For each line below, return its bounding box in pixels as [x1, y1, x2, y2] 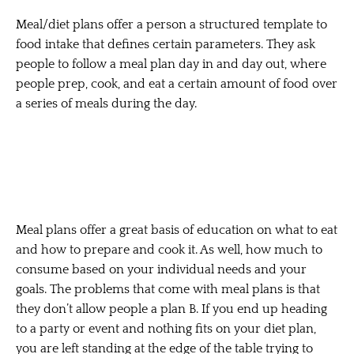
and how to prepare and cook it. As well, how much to [16, 243, 322, 258]
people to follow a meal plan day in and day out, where [16, 56, 326, 71]
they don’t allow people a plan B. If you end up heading [16, 302, 327, 317]
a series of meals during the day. [16, 96, 197, 111]
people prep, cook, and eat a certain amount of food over [16, 76, 337, 91]
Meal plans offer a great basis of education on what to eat [16, 223, 337, 238]
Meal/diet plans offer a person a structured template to [16, 17, 327, 32]
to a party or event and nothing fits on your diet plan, [16, 322, 316, 337]
